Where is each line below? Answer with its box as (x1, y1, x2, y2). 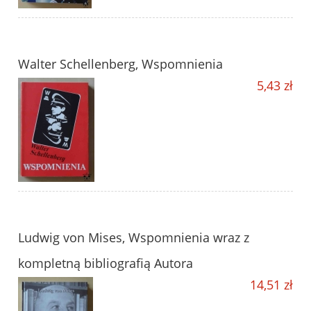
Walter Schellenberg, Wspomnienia (18, 56, 223, 73)
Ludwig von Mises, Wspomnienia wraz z (18, 229, 249, 246)
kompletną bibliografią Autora (18, 255, 193, 272)
